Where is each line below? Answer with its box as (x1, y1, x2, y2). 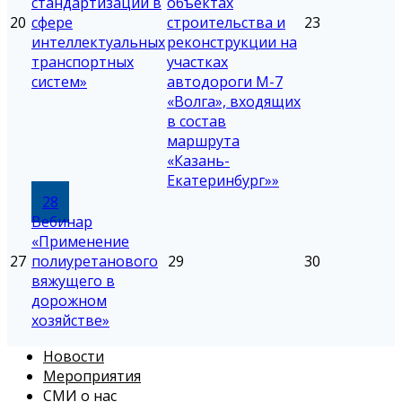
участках (167, 52, 228, 73)
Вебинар (31, 212, 92, 232)
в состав (167, 111, 226, 132)
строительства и (167, 13, 285, 33)
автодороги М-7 (167, 72, 283, 92)
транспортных (31, 52, 134, 73)
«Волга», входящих (167, 92, 301, 112)
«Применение (31, 232, 129, 252)
